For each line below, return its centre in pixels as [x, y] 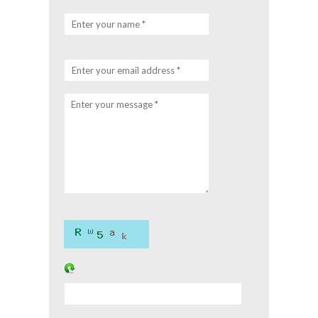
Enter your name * [109, 24]
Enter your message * [115, 104]
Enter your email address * [126, 70]
